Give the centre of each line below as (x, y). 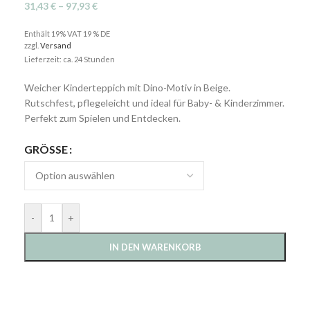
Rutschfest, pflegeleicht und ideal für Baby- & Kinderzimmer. (154, 103)
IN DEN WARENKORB (155, 247)
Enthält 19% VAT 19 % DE (67, 34)
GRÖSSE (43, 149)
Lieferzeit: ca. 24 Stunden (70, 60)
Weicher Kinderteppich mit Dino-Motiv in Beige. (127, 88)
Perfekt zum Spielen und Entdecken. (102, 118)
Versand (56, 46)
